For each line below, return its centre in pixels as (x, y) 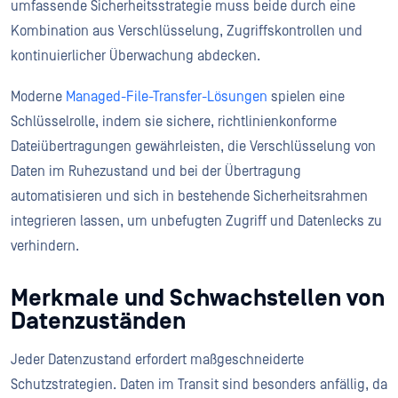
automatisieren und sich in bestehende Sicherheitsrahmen (189, 196)
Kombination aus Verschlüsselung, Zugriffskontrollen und (187, 31)
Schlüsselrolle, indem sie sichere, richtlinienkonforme (174, 121)
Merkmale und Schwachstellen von (198, 298)
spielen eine (306, 96)
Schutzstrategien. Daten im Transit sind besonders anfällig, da (199, 384)
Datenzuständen (101, 321)
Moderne (38, 96)
